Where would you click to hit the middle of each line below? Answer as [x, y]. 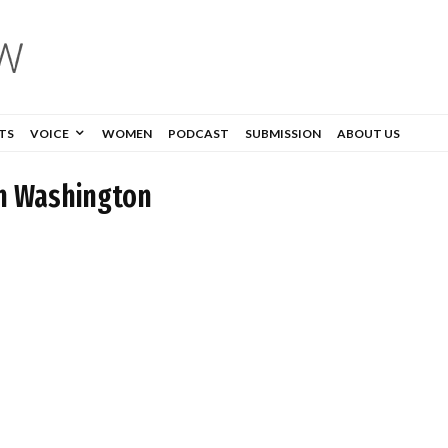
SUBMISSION [283, 133]
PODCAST [198, 133]
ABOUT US [368, 133]
